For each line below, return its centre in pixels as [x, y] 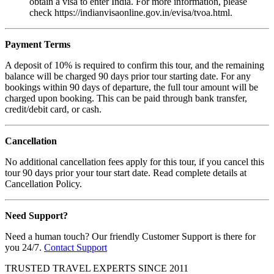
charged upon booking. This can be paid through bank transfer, [126, 98]
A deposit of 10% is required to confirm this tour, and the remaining [135, 65]
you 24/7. [24, 248]
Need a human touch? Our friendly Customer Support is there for [130, 237]
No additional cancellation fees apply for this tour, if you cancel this [135, 162]
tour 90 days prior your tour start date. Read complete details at [126, 173]
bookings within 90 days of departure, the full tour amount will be [131, 87]
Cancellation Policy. [43, 184]
